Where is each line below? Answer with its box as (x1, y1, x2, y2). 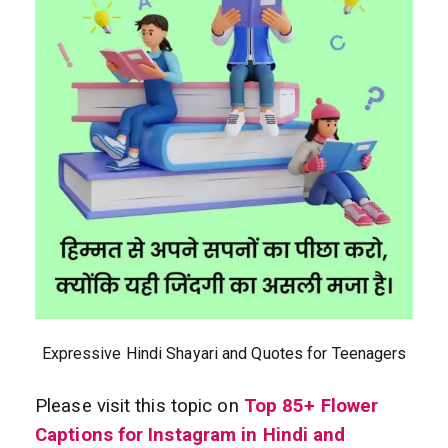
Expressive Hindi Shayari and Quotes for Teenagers (41, 344, 407, 364)
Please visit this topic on (35, 395, 239, 418)
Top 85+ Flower (243, 395, 379, 418)
